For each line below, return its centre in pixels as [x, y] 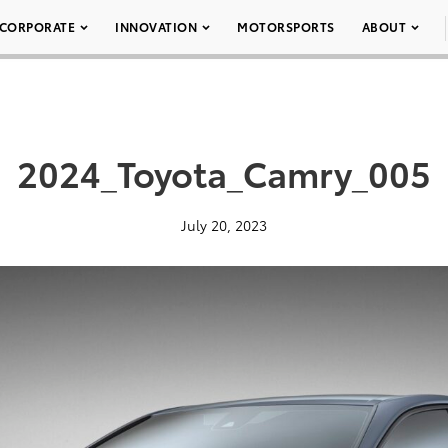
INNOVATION [156, 26]
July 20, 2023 [224, 225]
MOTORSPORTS [286, 26]
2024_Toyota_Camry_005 [224, 172]
